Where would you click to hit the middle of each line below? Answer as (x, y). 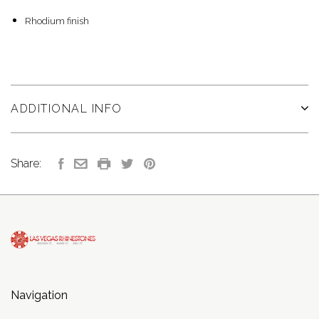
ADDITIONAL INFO (67, 108)
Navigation (39, 296)
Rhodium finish (57, 21)
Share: (26, 164)
